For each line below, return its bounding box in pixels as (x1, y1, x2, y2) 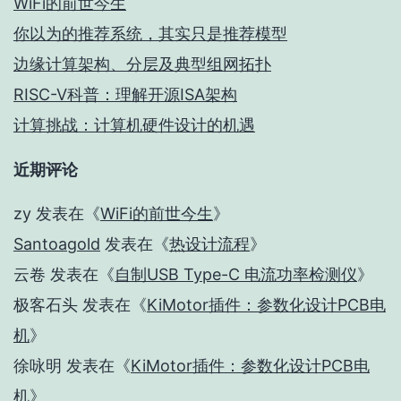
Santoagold (13, 234, 100, 253)
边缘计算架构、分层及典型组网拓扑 (13, 54, 271, 73)
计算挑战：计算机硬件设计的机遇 (13, 115, 255, 134)
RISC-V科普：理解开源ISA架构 (13, 84, 237, 104)
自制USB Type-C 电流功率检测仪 (115, 264, 357, 284)
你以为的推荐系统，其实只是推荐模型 (13, 23, 287, 43)
